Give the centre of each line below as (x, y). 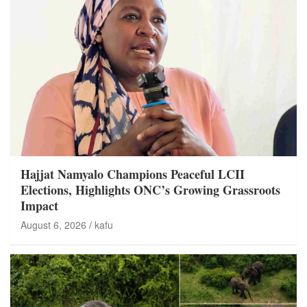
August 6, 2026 (53, 224)
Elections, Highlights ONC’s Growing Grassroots (150, 189)
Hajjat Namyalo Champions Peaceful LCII (133, 174)
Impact (39, 205)
